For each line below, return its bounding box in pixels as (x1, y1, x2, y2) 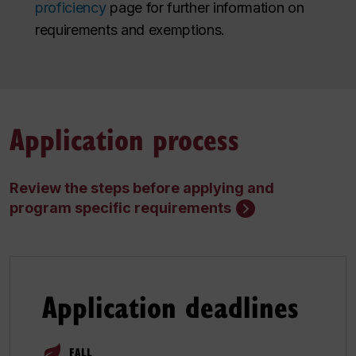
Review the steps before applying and (10, 179, 274, 196)
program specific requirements (10, 199, 231, 216)
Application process (10, 117, 239, 159)
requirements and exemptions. (35, 21, 226, 38)
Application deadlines (42, 285, 299, 327)
